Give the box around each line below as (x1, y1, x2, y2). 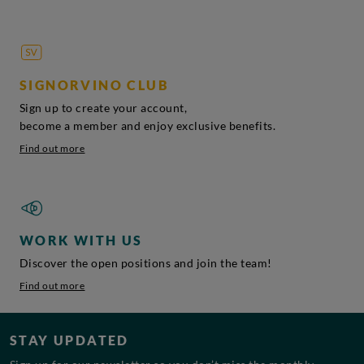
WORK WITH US (19, 232, 143, 248)
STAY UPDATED (10, 331, 129, 348)
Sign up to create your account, (19, 101, 188, 115)
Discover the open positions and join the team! (19, 255, 272, 270)
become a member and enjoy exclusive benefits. (19, 119, 276, 133)
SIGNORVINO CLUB (19, 77, 169, 93)
